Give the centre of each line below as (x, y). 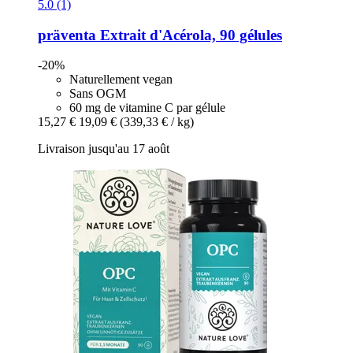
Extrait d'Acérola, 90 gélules (189, 35)
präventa (67, 35)
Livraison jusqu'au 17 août (104, 149)
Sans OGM (98, 94)
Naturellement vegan (121, 80)
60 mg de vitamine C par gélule (147, 108)
